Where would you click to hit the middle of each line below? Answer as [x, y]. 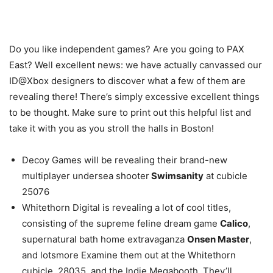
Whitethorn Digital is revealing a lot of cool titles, [126, 207]
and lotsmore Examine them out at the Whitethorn [129, 255]
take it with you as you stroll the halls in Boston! [112, 128]
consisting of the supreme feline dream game [121, 223]
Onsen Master [218, 239]
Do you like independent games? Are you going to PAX [127, 49]
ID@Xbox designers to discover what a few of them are [127, 81]
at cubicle [225, 176]
